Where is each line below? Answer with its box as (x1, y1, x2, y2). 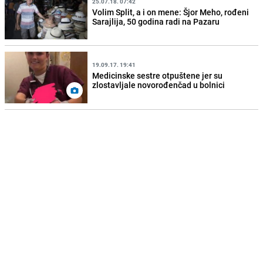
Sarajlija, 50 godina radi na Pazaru (92, 15, 220, 27)
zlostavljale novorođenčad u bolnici (92, 79, 225, 90)
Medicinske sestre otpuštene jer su (92, 70, 223, 81)
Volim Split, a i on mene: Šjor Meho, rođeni (92, 6, 249, 18)
